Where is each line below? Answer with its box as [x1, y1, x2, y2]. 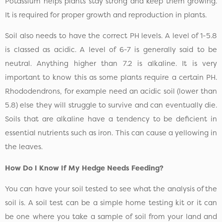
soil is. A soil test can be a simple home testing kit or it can [5, 198, 217, 208]
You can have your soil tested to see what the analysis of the [5, 184, 217, 194]
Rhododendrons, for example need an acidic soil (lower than [5, 86, 217, 97]
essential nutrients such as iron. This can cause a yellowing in [5, 128, 217, 138]
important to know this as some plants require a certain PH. [5, 72, 217, 83]
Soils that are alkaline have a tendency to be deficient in [5, 114, 217, 124]
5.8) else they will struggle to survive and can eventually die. [5, 100, 217, 111]
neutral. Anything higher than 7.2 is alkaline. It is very [5, 58, 217, 69]
